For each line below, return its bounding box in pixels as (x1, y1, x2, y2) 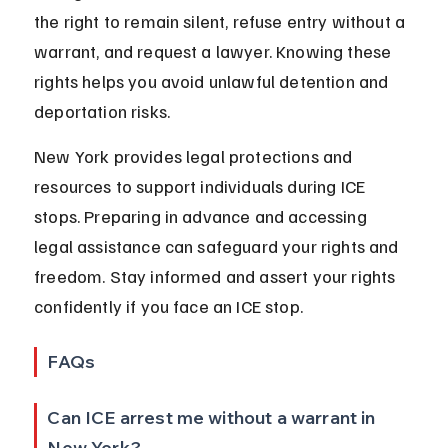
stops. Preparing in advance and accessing (34, 205, 371, 228)
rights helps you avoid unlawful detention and (34, 70, 393, 93)
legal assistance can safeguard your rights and (34, 235, 403, 258)
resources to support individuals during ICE (34, 175, 370, 198)
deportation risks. (34, 100, 171, 123)
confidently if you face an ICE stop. (34, 295, 303, 318)
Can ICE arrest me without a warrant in (47, 406, 380, 430)
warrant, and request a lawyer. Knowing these (34, 40, 396, 63)
